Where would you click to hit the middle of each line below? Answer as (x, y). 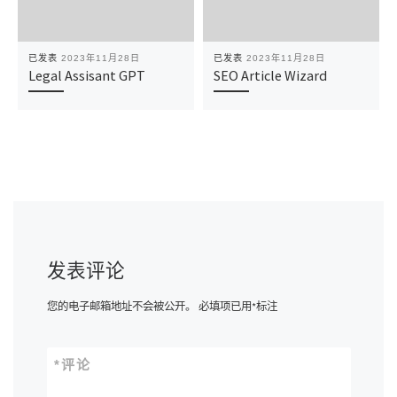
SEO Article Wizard (270, 76)
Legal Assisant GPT (86, 76)
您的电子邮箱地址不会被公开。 (121, 306)
